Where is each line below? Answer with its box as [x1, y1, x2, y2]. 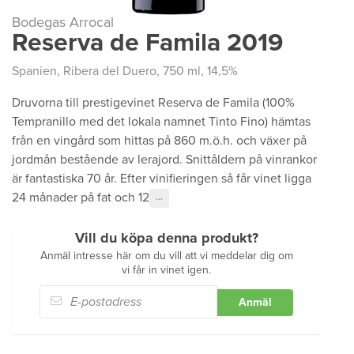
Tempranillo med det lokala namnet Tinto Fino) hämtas [12, 114, 311, 130]
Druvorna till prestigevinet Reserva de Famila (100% [12, 95, 295, 111]
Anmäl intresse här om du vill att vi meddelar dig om [40, 249, 293, 262]
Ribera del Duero [63, 63, 156, 79]
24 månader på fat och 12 [12, 190, 149, 205]
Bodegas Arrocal [12, 13, 114, 31]
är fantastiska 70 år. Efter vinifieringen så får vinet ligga [12, 171, 311, 186]
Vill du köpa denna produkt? [74, 229, 258, 247]
